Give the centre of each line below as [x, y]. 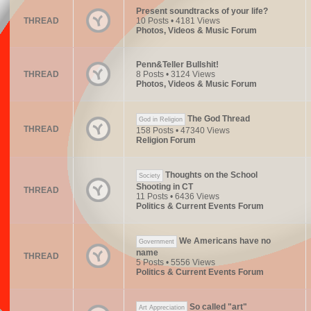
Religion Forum [166, 140]
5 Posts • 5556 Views [175, 262]
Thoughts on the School [211, 175]
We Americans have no [225, 241]
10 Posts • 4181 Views [178, 21]
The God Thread [218, 119]
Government [156, 242]
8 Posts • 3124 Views [175, 74]
